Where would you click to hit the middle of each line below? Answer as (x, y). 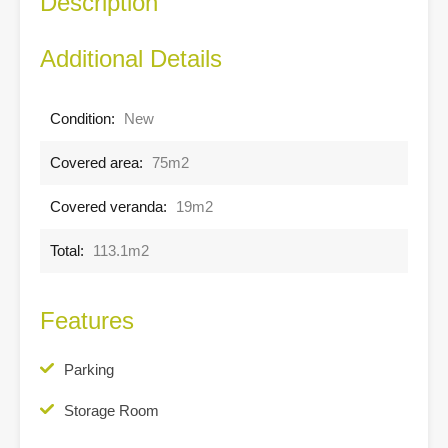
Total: (67, 250)
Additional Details (131, 58)
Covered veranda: (108, 206)
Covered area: (96, 162)
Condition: (82, 118)
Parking (89, 369)
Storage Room (111, 410)
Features (87, 320)
